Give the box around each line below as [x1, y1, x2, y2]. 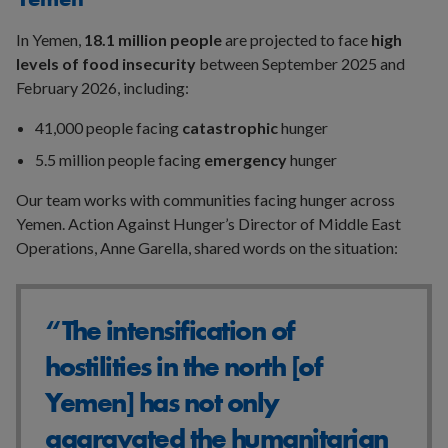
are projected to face [222, 30, 371, 50]
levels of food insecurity [16, 54, 196, 74]
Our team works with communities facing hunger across [16, 190, 395, 210]
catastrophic [182, 118, 279, 138]
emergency [204, 150, 288, 170]
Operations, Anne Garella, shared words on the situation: [16, 238, 398, 258]
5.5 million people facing [35, 150, 205, 170]
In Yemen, [16, 30, 84, 50]
